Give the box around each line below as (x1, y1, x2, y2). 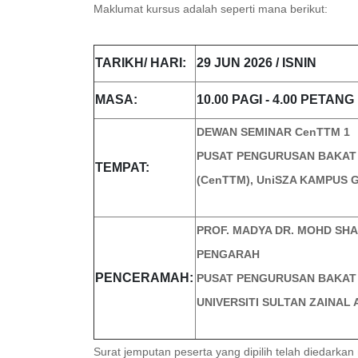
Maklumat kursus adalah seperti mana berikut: (93, 2, 328, 15)
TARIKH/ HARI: (95, 56, 186, 70)
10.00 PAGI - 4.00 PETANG (197, 93, 354, 106)
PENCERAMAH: (95, 271, 193, 284)
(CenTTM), (197, 173, 253, 186)
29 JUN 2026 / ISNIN (197, 56, 316, 70)
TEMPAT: (95, 161, 149, 174)
